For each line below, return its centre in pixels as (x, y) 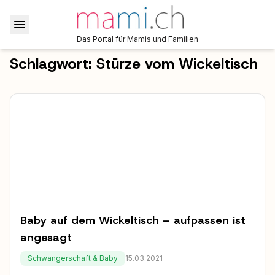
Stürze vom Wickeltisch (177, 64)
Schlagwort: (53, 64)
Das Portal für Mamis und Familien (137, 39)
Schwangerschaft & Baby (73, 258)
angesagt (46, 238)
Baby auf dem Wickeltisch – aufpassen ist (133, 220)
